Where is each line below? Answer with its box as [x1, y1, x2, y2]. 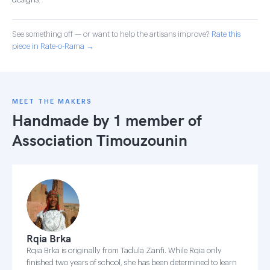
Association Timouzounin [12, 130, 187, 150]
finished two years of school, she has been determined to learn [27, 259, 237, 266]
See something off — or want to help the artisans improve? [12, 30, 212, 38]
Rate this [212, 30, 240, 38]
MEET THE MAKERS [12, 98, 92, 105]
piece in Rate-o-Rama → [12, 42, 94, 50]
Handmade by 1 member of [12, 110, 202, 130]
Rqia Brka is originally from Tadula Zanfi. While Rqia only [27, 246, 222, 254]
